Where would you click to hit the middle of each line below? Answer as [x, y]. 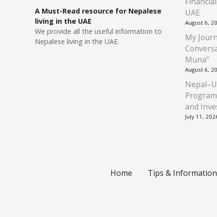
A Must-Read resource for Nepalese [98, 11]
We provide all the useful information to [98, 31]
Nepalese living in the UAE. [77, 41]
